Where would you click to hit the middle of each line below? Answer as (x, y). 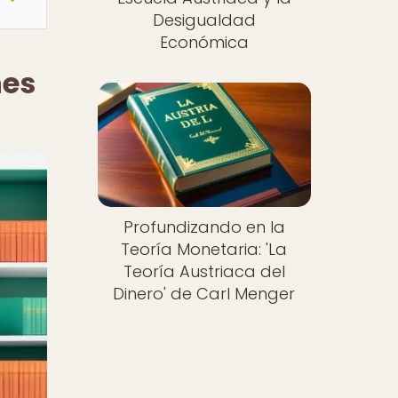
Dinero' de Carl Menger (204, 294)
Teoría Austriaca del (204, 272)
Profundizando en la (204, 227)
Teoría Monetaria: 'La (204, 250)
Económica (204, 42)
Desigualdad (204, 20)
